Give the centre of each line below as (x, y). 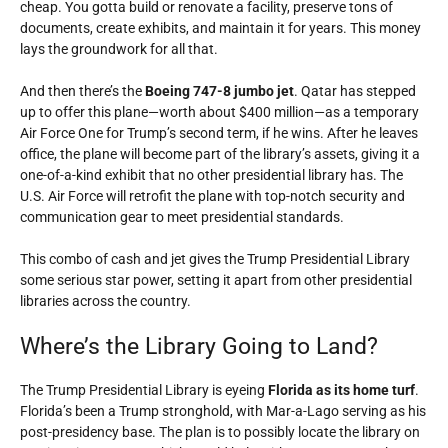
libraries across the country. (105, 301)
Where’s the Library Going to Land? (199, 346)
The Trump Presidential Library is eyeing (144, 390)
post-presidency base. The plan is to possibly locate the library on (220, 432)
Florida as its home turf (341, 390)
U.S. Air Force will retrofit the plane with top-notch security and (212, 196)
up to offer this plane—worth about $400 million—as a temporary (219, 112)
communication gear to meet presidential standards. (182, 217)
